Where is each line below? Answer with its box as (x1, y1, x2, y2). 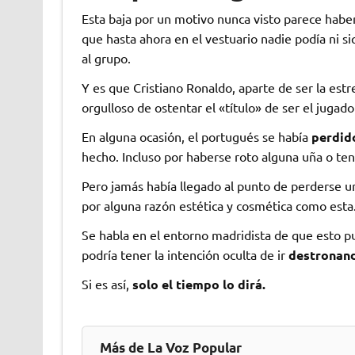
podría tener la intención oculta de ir (81, 246, 288, 262)
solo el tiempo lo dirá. (132, 275, 265, 292)
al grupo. (81, 49, 131, 66)
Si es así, (81, 275, 132, 292)
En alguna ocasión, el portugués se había (81, 128, 311, 144)
